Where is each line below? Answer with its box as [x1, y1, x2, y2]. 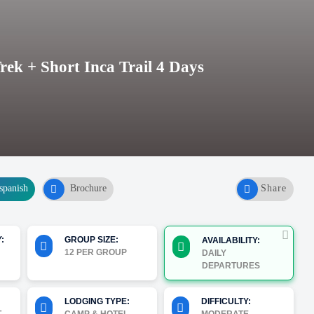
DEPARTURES [201, 261, 260, 271]
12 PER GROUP [64, 247, 127, 257]
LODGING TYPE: [64, 296, 130, 306]
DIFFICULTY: [200, 296, 251, 306]
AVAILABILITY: [201, 235, 260, 245]
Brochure [69, 183, 107, 194]
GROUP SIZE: [64, 235, 118, 245]
